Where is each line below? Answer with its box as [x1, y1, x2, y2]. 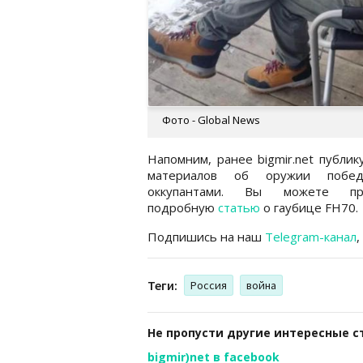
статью [218, 199, 263, 216]
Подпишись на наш [147, 228, 265, 245]
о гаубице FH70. [263, 199, 361, 216]
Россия [190, 277, 227, 293]
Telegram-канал [265, 228, 357, 245]
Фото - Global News [162, 112, 260, 127]
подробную [147, 199, 218, 216]
